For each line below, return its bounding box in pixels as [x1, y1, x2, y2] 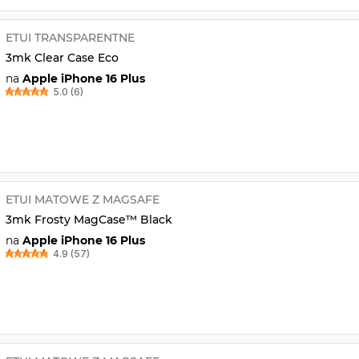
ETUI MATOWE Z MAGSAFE [5, 192, 159, 207]
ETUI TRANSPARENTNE [5, 30, 135, 45]
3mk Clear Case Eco [5, 50, 119, 65]
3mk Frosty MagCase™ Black [5, 212, 172, 227]
